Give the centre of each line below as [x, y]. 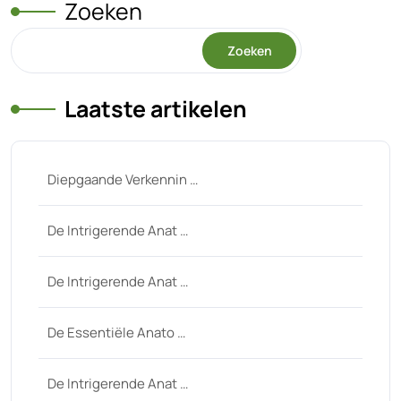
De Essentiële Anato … [116, 333]
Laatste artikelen [156, 109]
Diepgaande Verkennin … [123, 179]
